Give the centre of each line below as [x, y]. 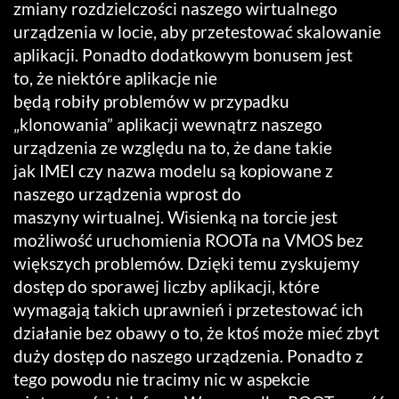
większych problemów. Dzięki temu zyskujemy [187, 264]
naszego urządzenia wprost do [127, 194]
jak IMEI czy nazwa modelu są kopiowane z [173, 171]
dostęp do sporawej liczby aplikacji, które [167, 287]
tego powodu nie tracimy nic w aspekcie [162, 379]
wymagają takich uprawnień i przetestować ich [188, 310]
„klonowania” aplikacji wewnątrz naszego [168, 125]
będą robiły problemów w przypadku [151, 102]
